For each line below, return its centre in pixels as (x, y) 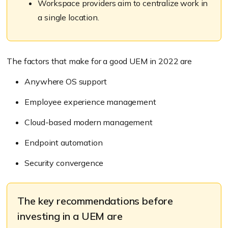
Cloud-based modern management (89, 122)
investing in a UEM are (70, 216)
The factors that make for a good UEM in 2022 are (99, 61)
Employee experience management (90, 102)
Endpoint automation (64, 143)
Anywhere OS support (66, 82)
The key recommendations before (95, 201)
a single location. (68, 18)
